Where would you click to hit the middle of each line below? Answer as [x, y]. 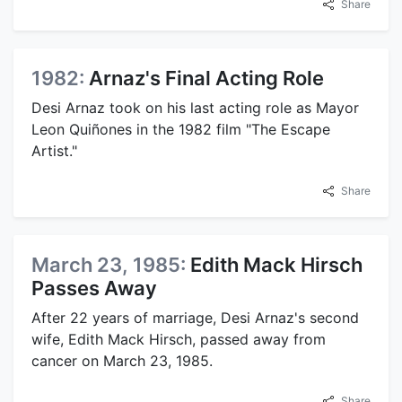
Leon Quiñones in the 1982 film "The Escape [181, 130]
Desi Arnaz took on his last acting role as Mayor [195, 108]
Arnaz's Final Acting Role [206, 79]
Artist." [54, 151]
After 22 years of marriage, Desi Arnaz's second [195, 318]
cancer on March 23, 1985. [122, 361]
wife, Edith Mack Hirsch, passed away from [179, 340]
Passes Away [94, 288]
